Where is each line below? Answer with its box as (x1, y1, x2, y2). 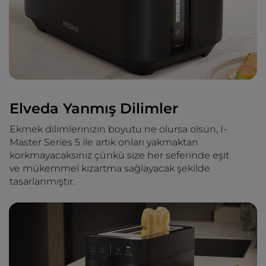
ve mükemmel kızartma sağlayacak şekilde (9, 162, 210, 174)
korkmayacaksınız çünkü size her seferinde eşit (9, 149, 229, 161)
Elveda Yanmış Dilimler (9, 99, 178, 117)
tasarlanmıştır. (9, 175, 75, 187)
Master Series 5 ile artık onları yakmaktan (9, 136, 198, 148)
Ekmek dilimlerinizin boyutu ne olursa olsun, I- (9, 123, 227, 135)
